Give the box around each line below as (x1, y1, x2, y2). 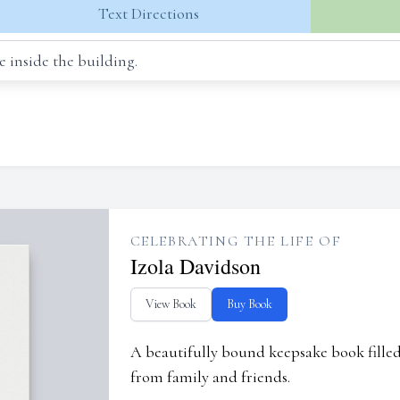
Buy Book (226, 296, 272, 312)
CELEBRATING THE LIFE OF (129, 232, 342, 250)
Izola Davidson (129, 252, 261, 280)
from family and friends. (129, 367, 290, 387)
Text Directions (97, 4, 199, 23)
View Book (145, 296, 196, 312)
